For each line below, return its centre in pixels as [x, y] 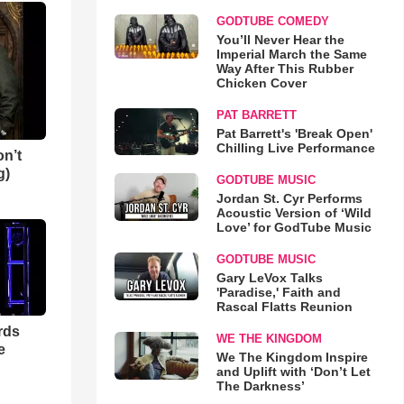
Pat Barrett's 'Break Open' [294, 133]
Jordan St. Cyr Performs [289, 199]
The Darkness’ [260, 386]
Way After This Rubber [285, 69]
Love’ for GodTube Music [294, 228]
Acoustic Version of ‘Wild [294, 213]
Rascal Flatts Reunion [284, 307]
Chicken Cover [261, 83]
